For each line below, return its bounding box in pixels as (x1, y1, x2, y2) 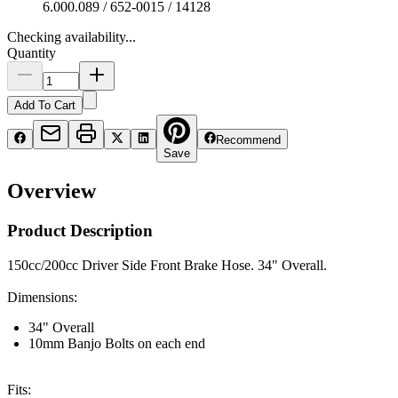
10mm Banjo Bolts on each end (28, 336, 205, 352)
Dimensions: (7, 290, 77, 306)
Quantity (7, 44, 56, 60)
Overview (7, 179, 96, 203)
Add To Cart (14, 98, 76, 112)
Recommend (216, 132, 282, 147)
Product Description (7, 221, 153, 241)
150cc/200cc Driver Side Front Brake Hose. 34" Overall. (7, 258, 327, 274)
